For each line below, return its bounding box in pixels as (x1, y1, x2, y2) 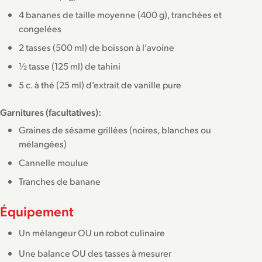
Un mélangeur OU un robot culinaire (19, 226, 165, 239)
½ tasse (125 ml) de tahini (19, 59, 120, 72)
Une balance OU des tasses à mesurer (19, 246, 171, 259)
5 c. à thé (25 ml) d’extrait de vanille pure (19, 78, 181, 91)
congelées (19, 22, 61, 35)
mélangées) (19, 137, 67, 150)
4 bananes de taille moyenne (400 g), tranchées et (19, 8, 222, 20)
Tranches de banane (19, 174, 101, 187)
